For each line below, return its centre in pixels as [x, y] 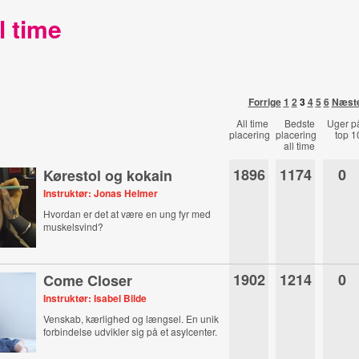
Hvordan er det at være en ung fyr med [127, 214]
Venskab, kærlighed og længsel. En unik [131, 319]
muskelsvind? [74, 226]
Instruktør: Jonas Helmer [101, 193]
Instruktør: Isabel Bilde [95, 298]
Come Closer [88, 280]
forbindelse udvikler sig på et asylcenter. [131, 331]
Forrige [264, 102]
